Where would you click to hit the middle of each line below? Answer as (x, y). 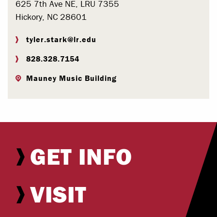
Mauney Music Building (71, 78)
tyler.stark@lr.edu (61, 39)
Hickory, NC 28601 (51, 17)
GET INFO (81, 156)
